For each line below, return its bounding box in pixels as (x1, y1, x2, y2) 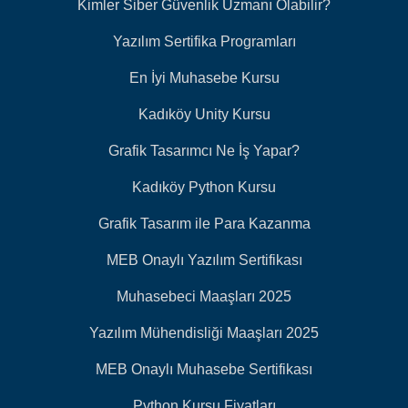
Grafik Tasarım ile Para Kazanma (97, 216, 311, 232)
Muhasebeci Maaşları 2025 (117, 289, 291, 305)
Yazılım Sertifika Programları (112, 34, 296, 50)
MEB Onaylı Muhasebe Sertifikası (96, 362, 312, 378)
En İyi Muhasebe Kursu (128, 70, 280, 87)
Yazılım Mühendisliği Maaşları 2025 (89, 325, 319, 342)
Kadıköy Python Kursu (132, 179, 276, 196)
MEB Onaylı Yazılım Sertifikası (106, 252, 302, 269)
